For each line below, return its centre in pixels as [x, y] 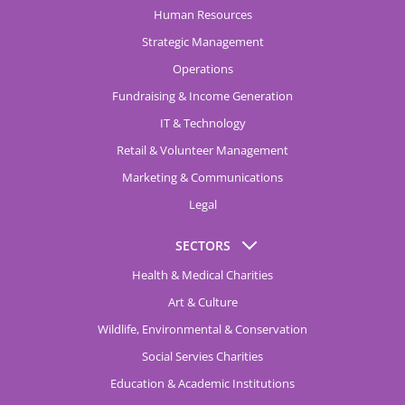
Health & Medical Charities [202, 275]
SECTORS [202, 245]
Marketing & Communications [202, 177]
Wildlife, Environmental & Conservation [202, 329]
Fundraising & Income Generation [202, 96]
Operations [202, 69]
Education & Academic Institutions [202, 383]
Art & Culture [202, 302]
